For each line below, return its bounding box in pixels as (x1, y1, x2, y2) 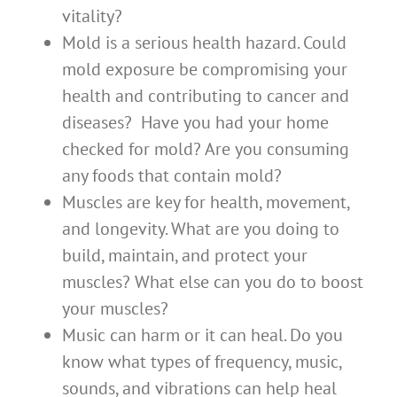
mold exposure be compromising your (62, 58, 347, 82)
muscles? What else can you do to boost (62, 270, 363, 294)
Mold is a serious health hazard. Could (62, 31, 346, 55)
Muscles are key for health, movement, (62, 191, 349, 214)
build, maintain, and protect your (62, 244, 307, 268)
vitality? (62, 4, 122, 28)
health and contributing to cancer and (62, 84, 349, 108)
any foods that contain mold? (62, 164, 282, 188)
